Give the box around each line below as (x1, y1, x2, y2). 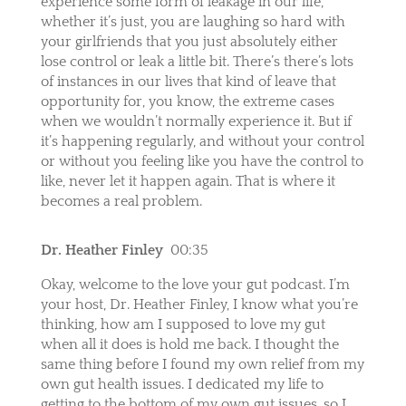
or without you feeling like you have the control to (40, 152, 363, 169)
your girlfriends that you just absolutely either (40, 33, 338, 50)
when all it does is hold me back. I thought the (40, 335, 339, 353)
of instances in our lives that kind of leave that (40, 72, 336, 90)
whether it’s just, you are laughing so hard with (40, 13, 345, 30)
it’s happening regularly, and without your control (40, 132, 364, 150)
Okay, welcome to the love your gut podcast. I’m (40, 275, 350, 293)
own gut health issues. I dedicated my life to (40, 375, 324, 392)
